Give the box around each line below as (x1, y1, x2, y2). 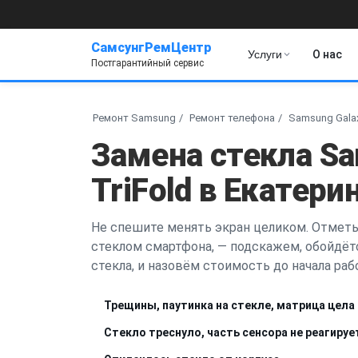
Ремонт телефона (189, 111, 275, 124)
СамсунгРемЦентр (91, 39, 212, 55)
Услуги (248, 48, 282, 61)
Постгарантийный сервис (91, 57, 204, 69)
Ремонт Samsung (93, 111, 176, 124)
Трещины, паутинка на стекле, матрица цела (104, 298, 355, 312)
